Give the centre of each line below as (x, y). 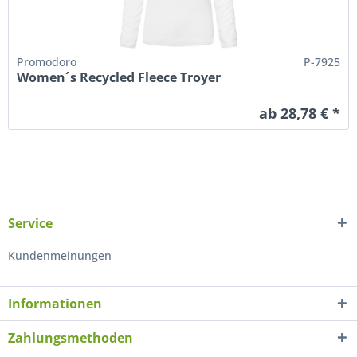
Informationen (55, 303)
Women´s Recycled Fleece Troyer (119, 78)
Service (30, 223)
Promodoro (47, 62)
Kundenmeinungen (60, 255)
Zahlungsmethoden (71, 337)
